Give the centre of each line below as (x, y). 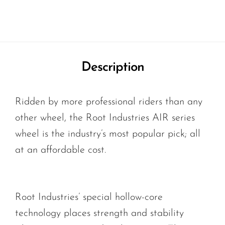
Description (113, 67)
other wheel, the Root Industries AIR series (105, 118)
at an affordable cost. (61, 150)
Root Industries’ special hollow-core (89, 197)
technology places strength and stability (99, 213)
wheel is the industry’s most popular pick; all (108, 134)
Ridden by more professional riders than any (109, 102)
